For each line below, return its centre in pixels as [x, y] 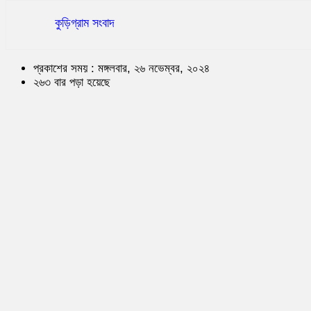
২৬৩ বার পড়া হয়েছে [72, 82]
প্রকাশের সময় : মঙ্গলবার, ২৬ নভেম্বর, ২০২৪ [121, 68]
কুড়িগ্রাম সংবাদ [85, 23]
